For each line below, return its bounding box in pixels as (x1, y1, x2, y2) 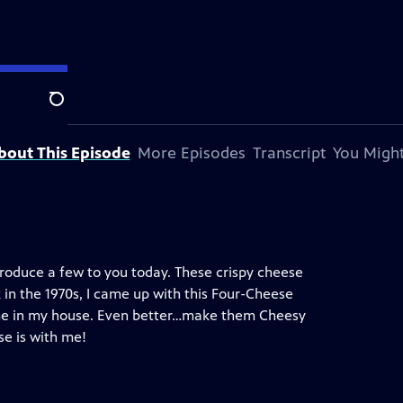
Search (49, 100, 93, 118)
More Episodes (137, 143, 246, 163)
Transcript (252, 143, 326, 163)
